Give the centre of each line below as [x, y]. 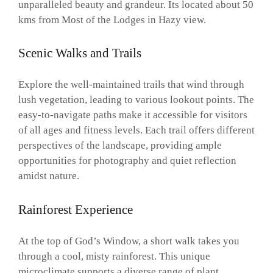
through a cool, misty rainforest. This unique [114, 256]
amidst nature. [49, 176]
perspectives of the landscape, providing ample [120, 146]
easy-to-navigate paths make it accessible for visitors [133, 115]
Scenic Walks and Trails [80, 53]
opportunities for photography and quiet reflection [127, 161]
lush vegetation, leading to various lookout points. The [136, 100]
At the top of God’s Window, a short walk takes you [129, 241]
